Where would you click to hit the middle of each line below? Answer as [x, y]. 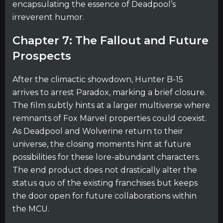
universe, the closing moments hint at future [102, 144]
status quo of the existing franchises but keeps [105, 183]
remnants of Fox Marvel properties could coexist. [110, 118]
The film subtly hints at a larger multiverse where [111, 105]
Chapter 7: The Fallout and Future [111, 41]
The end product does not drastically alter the [105, 170]
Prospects [42, 56]
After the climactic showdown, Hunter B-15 [98, 79]
